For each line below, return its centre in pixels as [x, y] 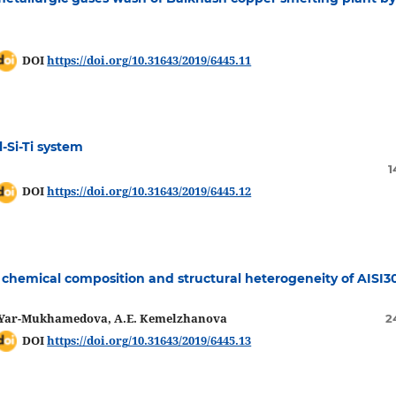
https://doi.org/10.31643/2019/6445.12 [149, 191]
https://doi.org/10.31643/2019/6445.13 [149, 340]
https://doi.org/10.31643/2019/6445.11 [149, 60]
